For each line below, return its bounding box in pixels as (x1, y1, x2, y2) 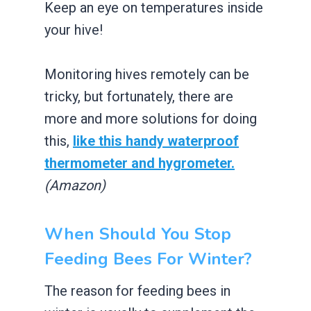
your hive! (44, 21, 106, 38)
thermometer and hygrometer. (44, 154, 235, 171)
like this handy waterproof (73, 132, 239, 149)
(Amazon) (44, 176, 106, 194)
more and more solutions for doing (44, 110, 257, 127)
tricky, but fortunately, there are (44, 87, 233, 105)
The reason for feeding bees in (44, 282, 230, 299)
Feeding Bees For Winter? (44, 247, 252, 270)
